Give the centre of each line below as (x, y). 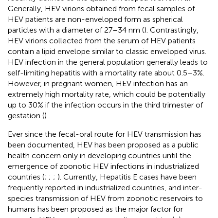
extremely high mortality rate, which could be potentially (107, 94)
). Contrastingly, (171, 30)
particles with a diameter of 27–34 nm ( (76, 30)
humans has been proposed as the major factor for (95, 209)
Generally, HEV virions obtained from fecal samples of (101, 8)
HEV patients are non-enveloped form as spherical (95, 19)
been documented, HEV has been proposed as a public (103, 145)
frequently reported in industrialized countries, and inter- (105, 187)
